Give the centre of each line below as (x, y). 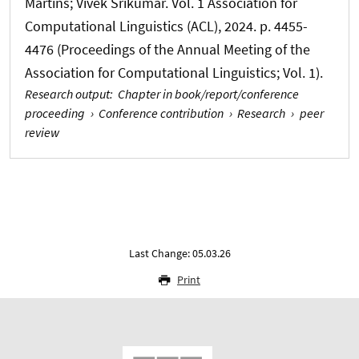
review (42, 132)
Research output (67, 93)
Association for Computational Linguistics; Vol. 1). (174, 72)
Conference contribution (161, 113)
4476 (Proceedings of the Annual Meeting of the (167, 49)
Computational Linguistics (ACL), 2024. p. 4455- (166, 26)
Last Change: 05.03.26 (179, 253)
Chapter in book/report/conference (208, 93)
